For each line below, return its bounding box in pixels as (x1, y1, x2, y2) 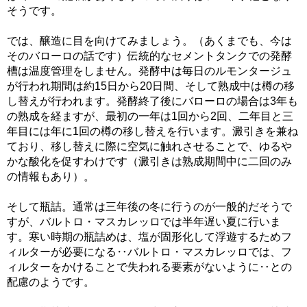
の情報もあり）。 (7, 171, 95, 182)
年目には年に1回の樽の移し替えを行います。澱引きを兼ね (7, 125, 298, 137)
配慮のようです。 (7, 276, 95, 288)
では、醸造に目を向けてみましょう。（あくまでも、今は (7, 35, 292, 47)
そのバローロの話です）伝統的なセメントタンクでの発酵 (7, 50, 292, 62)
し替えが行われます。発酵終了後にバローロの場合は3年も (7, 95, 298, 107)
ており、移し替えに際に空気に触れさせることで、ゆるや (7, 140, 292, 152)
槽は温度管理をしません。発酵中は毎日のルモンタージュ (7, 65, 292, 77)
